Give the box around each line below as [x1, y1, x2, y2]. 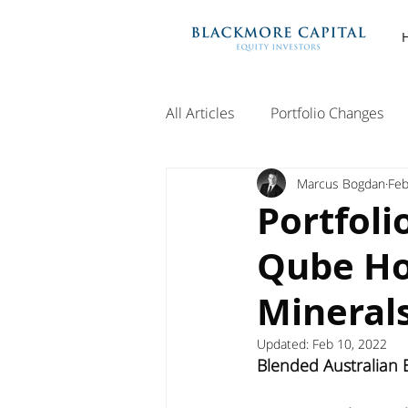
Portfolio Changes [270, 103, 383, 123]
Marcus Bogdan [297, 174, 385, 192]
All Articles [166, 103, 234, 123]
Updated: [257, 335, 312, 352]
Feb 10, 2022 [312, 335, 387, 352]
